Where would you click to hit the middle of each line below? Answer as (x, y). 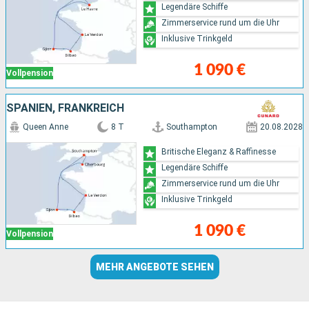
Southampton (192, 127)
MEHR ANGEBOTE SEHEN (154, 267)
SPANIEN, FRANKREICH (65, 108)
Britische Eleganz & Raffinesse (219, 151)
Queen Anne (46, 127)
